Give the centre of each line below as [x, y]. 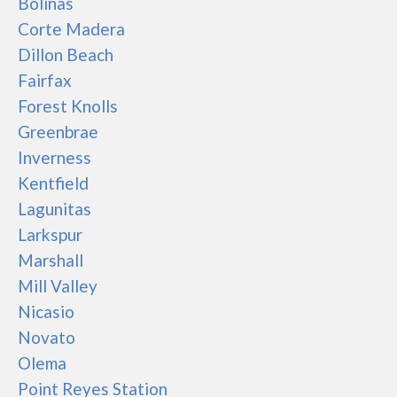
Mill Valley [58, 286]
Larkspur [50, 234]
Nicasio [46, 311]
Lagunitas [54, 209]
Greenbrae [58, 132]
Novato [47, 337]
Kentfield [53, 183]
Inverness [54, 157]
